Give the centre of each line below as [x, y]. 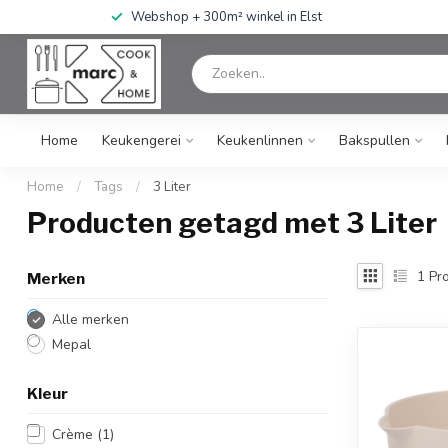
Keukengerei [141, 140]
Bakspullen [374, 140]
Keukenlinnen [260, 140]
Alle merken [90, 319]
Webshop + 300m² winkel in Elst [226, 17]
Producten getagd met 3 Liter [232, 223]
